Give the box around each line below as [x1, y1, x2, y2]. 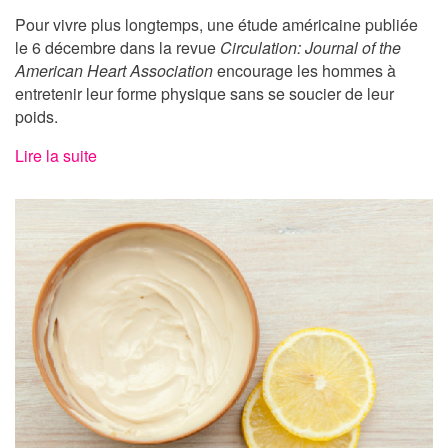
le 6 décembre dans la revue [15, 36, 220, 59]
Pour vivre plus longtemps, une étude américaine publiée [15, 13, 418, 36]
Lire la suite [15, 144, 97, 167]
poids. [15, 105, 58, 128]
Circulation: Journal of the [220, 36, 401, 59]
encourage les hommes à [213, 59, 396, 82]
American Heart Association [15, 59, 213, 82]
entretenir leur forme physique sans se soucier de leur [15, 82, 394, 105]
